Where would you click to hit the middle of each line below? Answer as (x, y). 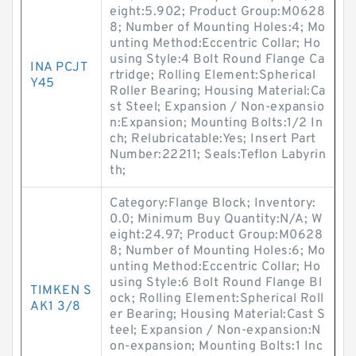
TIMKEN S (61, 291)
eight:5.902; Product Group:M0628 (217, 12)
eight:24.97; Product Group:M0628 (216, 235)
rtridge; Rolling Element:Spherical (213, 75)
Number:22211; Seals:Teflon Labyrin (218, 155)
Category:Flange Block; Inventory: (213, 203)
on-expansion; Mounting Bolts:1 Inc (216, 346)
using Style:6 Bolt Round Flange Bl (216, 283)
